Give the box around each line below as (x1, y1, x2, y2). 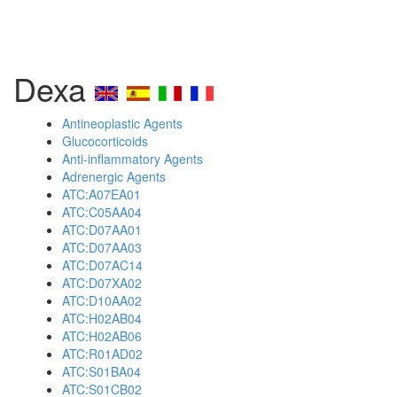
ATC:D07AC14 (62, 256, 143, 274)
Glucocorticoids (62, 132, 148, 150)
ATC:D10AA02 (62, 292, 142, 309)
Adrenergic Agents (62, 167, 166, 185)
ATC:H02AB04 (62, 309, 142, 327)
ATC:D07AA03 (62, 238, 142, 256)
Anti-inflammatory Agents (62, 150, 203, 167)
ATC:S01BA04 (62, 362, 141, 380)
